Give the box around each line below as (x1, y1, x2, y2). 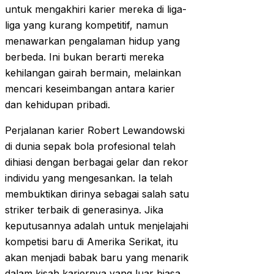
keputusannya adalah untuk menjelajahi (5, 220, 188, 232)
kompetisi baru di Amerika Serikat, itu (5, 235, 178, 248)
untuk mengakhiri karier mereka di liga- (5, 3, 187, 16)
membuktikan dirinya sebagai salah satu (5, 188, 189, 201)
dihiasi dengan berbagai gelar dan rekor (5, 156, 188, 169)
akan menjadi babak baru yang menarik (5, 251, 188, 264)
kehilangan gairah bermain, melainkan (5, 67, 181, 80)
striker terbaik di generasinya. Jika (5, 204, 163, 217)
